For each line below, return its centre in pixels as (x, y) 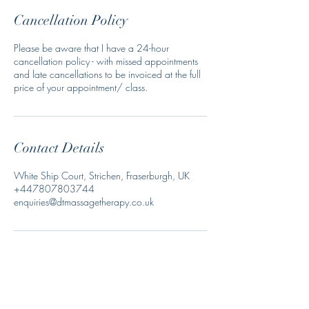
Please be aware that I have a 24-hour (91, 48)
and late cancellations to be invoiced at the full (107, 74)
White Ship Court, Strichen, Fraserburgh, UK (102, 176)
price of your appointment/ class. (81, 87)
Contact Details (59, 148)
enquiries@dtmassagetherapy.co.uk (84, 202)
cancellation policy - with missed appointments (106, 61)
